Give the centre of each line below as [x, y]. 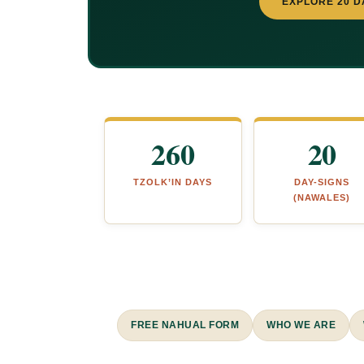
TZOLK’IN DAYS [173, 182]
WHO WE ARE [301, 325]
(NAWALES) [322, 198]
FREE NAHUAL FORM [185, 325]
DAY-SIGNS [322, 182]
